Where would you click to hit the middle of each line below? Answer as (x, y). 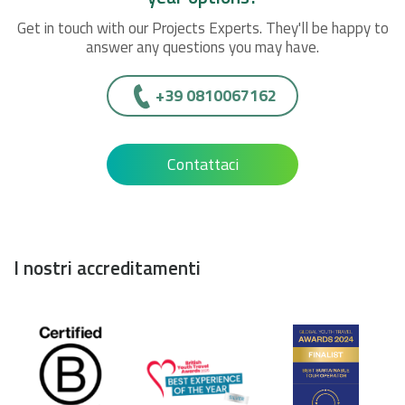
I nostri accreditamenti (107, 267)
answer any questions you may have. (202, 47)
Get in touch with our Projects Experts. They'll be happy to (202, 28)
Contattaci (202, 164)
